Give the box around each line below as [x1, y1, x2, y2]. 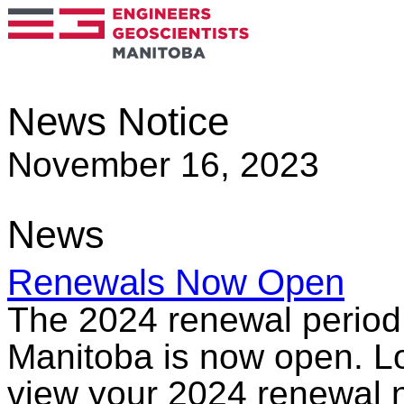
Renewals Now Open [7, 262, 344, 304]
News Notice [7, 99, 229, 143]
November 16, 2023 [7, 145, 319, 184]
